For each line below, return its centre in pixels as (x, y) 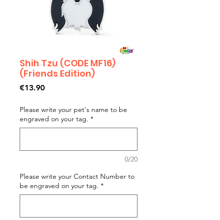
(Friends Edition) (57, 73)
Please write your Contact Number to (77, 176)
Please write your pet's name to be (73, 109)
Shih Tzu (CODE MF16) (68, 63)
